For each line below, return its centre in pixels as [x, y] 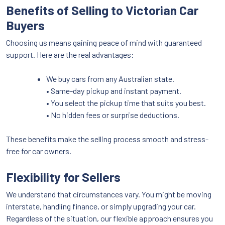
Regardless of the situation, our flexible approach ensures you [109, 218]
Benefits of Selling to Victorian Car [102, 10]
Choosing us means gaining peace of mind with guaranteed [104, 42]
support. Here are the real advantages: [70, 54]
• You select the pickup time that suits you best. [126, 102]
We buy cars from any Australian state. [110, 78]
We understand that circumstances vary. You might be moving [109, 194]
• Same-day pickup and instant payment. [114, 90]
